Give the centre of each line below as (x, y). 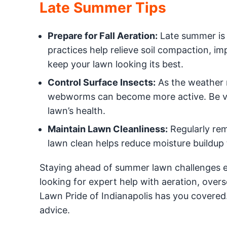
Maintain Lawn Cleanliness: (107, 129)
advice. (54, 210)
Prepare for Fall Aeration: (102, 36)
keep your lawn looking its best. (115, 64)
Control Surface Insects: (101, 82)
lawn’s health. (76, 111)
